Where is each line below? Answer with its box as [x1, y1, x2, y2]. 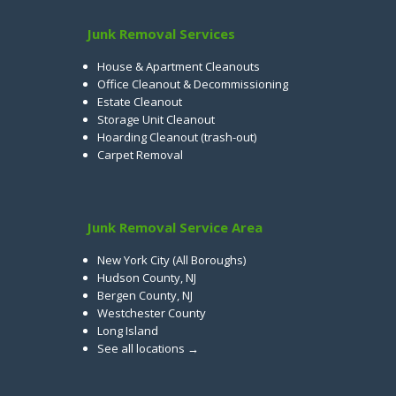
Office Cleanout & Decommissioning [97, 76, 288, 93]
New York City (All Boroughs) [97, 252, 246, 269]
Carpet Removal [97, 147, 183, 164]
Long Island [97, 323, 158, 339]
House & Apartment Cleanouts [97, 58, 260, 75]
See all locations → [97, 340, 199, 357]
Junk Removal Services [87, 25, 235, 43]
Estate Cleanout [97, 94, 182, 110]
